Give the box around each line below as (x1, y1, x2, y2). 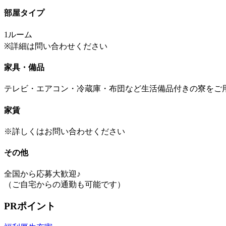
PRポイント (4, 201, 55, 212)
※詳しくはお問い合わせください (4, 127, 125, 136)
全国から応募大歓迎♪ (4, 169, 81, 179)
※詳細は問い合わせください (4, 41, 107, 50)
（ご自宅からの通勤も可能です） (4, 180, 125, 189)
